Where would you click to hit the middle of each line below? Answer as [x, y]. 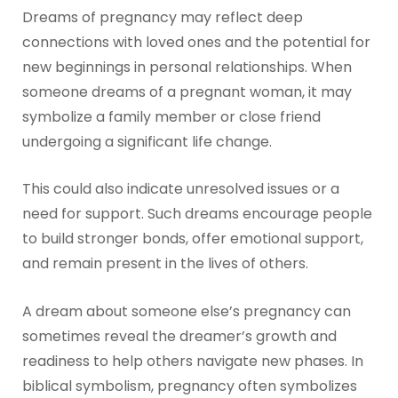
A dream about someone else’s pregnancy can [186, 311]
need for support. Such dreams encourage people [197, 214]
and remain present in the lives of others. [165, 264]
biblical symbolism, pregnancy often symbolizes [189, 386]
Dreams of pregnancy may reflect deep [162, 17]
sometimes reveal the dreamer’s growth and [179, 336]
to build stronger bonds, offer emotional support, [192, 239]
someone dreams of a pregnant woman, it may [187, 92]
